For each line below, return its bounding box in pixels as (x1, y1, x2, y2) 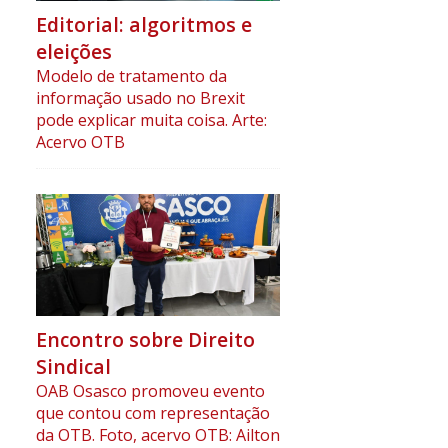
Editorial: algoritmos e (35, 10, 252, 38)
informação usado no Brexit (35, 86, 245, 109)
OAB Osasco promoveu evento (35, 380, 265, 403)
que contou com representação (35, 402, 270, 425)
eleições (35, 37, 112, 65)
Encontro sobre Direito (35, 326, 255, 354)
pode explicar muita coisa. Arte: (35, 108, 267, 131)
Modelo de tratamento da (35, 64, 227, 87)
